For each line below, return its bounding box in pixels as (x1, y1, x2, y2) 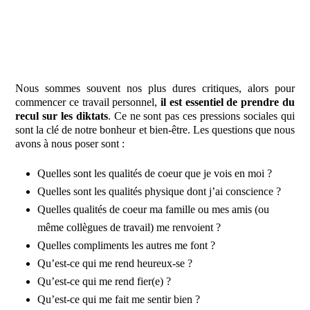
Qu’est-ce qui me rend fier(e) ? (37, 275, 172, 288)
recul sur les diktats (15, 110, 108, 122)
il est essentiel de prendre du (161, 96, 295, 109)
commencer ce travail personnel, (15, 96, 161, 109)
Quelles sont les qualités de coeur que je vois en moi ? (37, 167, 273, 180)
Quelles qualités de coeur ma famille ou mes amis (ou (37, 203, 270, 216)
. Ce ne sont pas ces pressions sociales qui (107, 110, 295, 122)
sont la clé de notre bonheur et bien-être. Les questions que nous (15, 124, 295, 136)
